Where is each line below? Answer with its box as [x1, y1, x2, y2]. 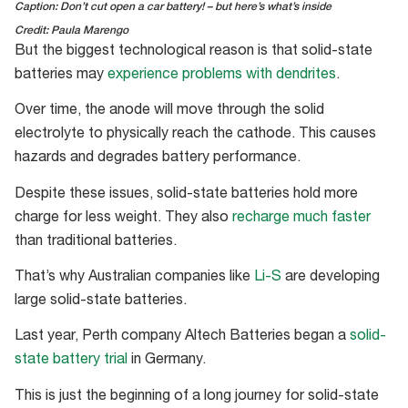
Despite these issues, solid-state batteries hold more [15, 187, 358, 202]
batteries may [15, 67, 107, 83]
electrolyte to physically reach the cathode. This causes [15, 127, 376, 143]
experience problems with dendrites [107, 67, 336, 83]
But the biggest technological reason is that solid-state [15, 44, 372, 59]
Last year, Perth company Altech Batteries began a [15, 330, 350, 345]
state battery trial [15, 353, 127, 369]
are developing [281, 270, 380, 285]
